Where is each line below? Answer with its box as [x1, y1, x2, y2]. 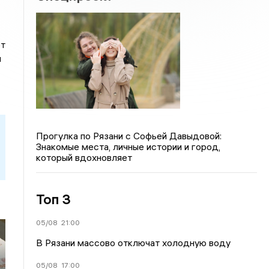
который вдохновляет [36, 151, 133, 163]
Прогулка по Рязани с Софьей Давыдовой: [36, 129, 222, 142]
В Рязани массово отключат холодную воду [36, 236, 231, 249]
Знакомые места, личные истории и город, [36, 140, 221, 153]
